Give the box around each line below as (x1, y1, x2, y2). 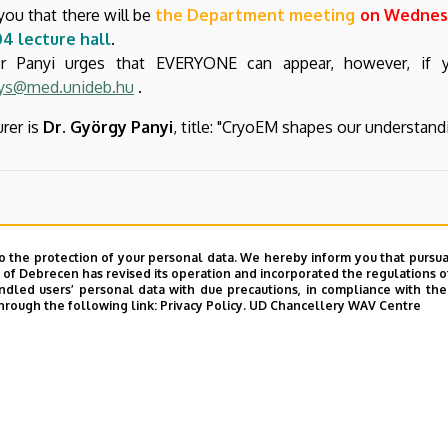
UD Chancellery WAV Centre (249, 298, 421, 313)
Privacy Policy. (160, 298, 246, 313)
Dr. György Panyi (43, 116, 173, 137)
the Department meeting (155, 4, 356, 25)
